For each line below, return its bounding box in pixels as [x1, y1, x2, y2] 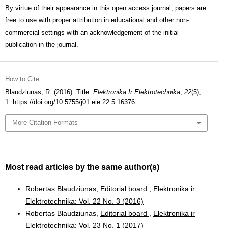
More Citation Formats [12, 119, 78, 127]
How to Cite [5, 75, 39, 83]
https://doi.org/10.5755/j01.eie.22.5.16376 [13, 98, 135, 106]
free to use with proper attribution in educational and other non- [5, 16, 189, 24]
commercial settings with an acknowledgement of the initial [5, 28, 179, 36]
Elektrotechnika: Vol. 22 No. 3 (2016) [25, 196, 144, 205]
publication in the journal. [5, 41, 78, 48]
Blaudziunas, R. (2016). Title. [5, 88, 93, 96]
